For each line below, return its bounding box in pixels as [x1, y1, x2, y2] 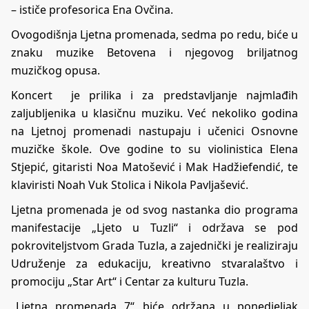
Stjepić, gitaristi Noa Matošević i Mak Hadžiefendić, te [11, 159, 298, 175]
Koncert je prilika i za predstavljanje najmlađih [11, 87, 298, 103]
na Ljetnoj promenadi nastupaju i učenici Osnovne [11, 123, 298, 139]
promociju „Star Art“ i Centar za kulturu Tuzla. [11, 273, 248, 289]
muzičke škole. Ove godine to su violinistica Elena [11, 141, 298, 157]
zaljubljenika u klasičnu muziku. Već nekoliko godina [11, 105, 298, 121]
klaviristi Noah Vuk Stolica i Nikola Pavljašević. [11, 177, 248, 192]
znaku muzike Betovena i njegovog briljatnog [11, 44, 298, 60]
